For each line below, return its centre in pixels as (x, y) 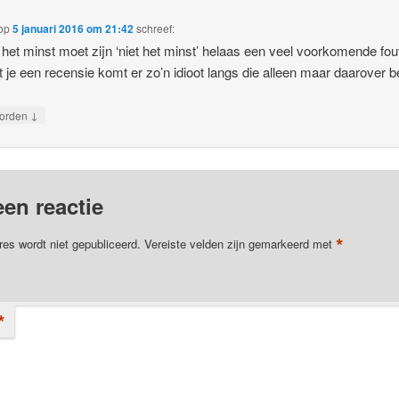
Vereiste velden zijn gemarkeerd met (240, 243)
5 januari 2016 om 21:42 (73, 28)
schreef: (156, 28)
